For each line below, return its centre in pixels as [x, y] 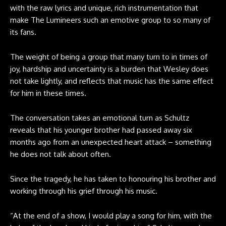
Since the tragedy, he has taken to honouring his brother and [113, 179]
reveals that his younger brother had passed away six [101, 130]
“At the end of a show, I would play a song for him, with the [111, 216]
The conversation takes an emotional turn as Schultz [100, 118]
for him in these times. [48, 93]
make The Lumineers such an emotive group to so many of [110, 20]
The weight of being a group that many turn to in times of [109, 57]
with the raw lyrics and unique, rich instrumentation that [104, 8]
